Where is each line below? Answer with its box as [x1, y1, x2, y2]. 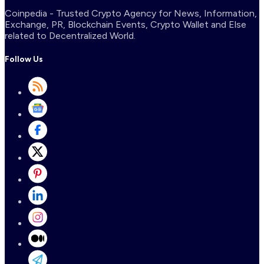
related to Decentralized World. [5, 29, 136, 41]
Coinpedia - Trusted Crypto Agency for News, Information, [5, 7, 257, 19]
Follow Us [5, 54, 43, 64]
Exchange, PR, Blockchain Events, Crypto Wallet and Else [5, 18, 246, 30]
